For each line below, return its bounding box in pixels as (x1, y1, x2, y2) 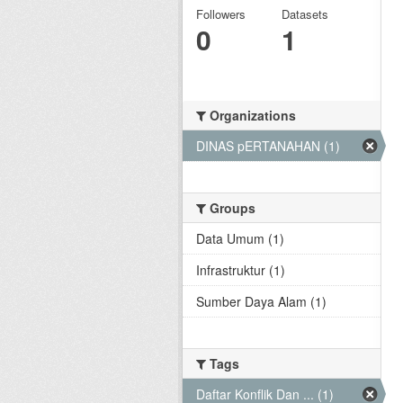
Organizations (206, 105, 296, 124)
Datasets (282, 4, 328, 22)
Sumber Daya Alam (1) (196, 291, 327, 310)
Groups (206, 198, 255, 217)
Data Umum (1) (196, 228, 284, 247)
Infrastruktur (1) (196, 260, 285, 279)
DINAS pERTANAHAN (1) (196, 136, 340, 155)
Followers (196, 4, 246, 22)
